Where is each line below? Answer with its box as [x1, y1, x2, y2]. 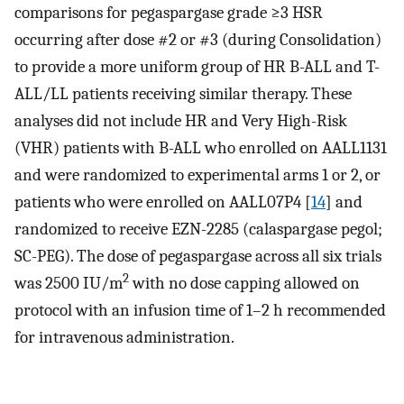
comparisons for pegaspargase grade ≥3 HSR [14, 3, 323, 23]
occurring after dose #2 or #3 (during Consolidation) [14, 30, 381, 50]
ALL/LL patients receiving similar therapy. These [14, 84, 352, 105]
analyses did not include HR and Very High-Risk [14, 111, 347, 132]
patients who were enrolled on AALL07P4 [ [14, 192, 311, 213]
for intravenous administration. [14, 327, 234, 348]
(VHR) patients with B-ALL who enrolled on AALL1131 [14, 138, 387, 159]
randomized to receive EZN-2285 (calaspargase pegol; [14, 219, 382, 240]
